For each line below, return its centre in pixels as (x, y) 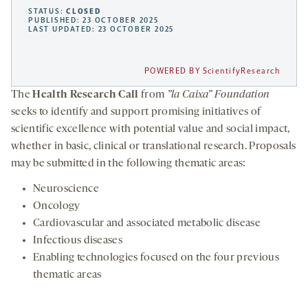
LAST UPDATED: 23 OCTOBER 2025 (101, 30)
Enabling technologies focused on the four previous (156, 258)
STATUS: (47, 12)
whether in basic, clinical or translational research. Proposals (154, 147)
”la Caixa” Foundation (218, 95)
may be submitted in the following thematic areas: (129, 164)
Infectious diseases (78, 241)
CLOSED (84, 12)
